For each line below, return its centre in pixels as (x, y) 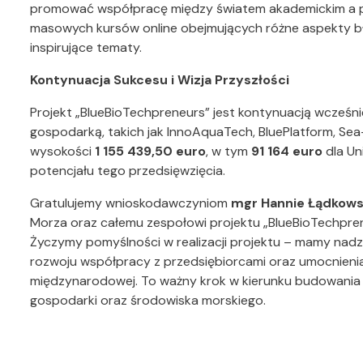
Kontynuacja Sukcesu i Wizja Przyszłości (160, 80)
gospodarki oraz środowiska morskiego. (148, 300)
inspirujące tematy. (86, 47)
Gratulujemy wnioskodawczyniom (130, 203)
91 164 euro (287, 151)
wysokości (62, 151)
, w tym (228, 151)
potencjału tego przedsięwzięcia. (128, 171)
